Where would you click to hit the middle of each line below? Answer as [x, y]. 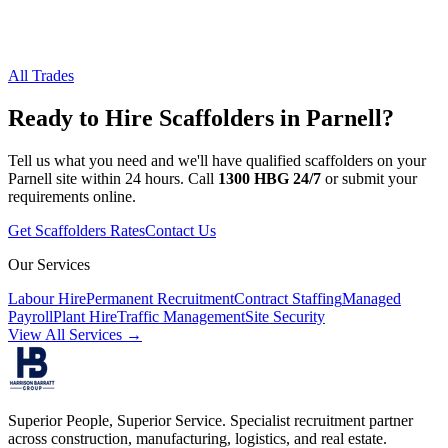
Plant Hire [85, 316]
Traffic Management [181, 316]
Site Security [285, 316]
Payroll [30, 316]
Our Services [49, 264]
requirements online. [72, 196]
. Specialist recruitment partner [317, 420]
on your [399, 160]
